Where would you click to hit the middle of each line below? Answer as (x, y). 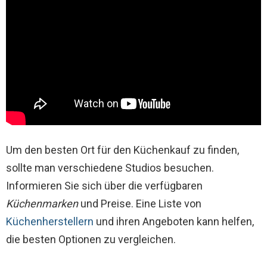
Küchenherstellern (50, 221)
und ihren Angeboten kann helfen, (174, 221)
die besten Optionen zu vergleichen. (91, 239)
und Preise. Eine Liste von (140, 203)
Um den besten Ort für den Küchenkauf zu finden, (122, 150)
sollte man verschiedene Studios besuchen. (110, 167)
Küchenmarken (42, 203)
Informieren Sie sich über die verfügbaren (104, 185)
